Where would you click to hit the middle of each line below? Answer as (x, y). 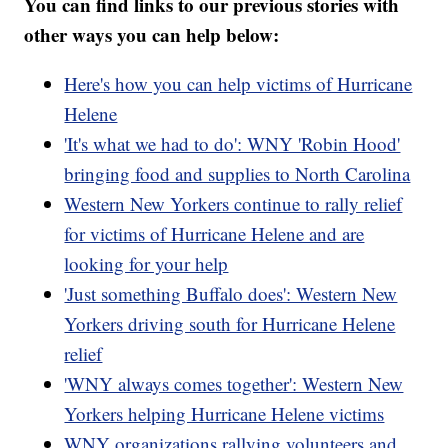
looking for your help (146, 264)
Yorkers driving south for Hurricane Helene (230, 324)
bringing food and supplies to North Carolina (237, 174)
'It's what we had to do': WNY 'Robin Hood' (232, 144)
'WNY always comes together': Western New (234, 384)
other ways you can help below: (152, 35)
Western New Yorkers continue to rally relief (233, 204)
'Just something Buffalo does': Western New (231, 294)
